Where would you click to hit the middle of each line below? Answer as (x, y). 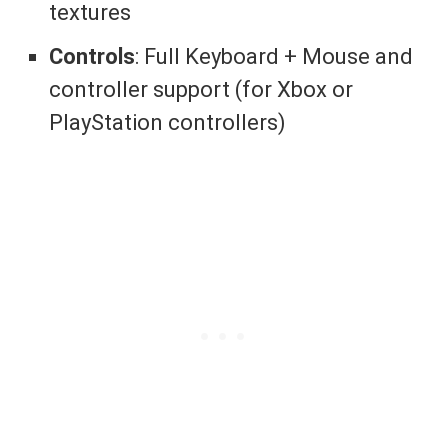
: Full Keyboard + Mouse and (274, 56)
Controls (92, 56)
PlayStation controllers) (168, 122)
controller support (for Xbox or (201, 89)
